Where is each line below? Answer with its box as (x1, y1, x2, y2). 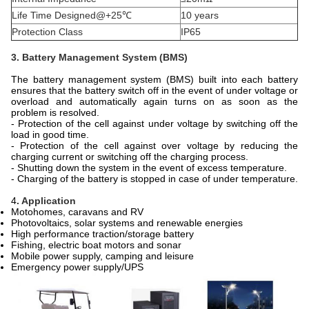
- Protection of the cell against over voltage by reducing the (11, 139, 298, 151)
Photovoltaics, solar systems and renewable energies (11, 217, 243, 228)
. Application (17, 195, 76, 206)
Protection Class (12, 26, 83, 37)
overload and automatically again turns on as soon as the (11, 95, 298, 107)
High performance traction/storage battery (11, 228, 194, 239)
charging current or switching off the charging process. (11, 150, 248, 162)
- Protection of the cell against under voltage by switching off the (11, 117, 298, 129)
